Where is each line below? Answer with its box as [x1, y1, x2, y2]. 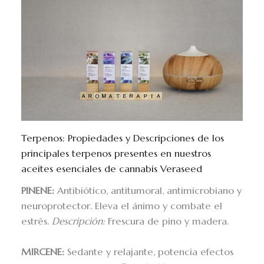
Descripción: [52, 215, 105, 228]
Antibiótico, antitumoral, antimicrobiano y [54, 184, 242, 197]
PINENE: [21, 184, 55, 197]
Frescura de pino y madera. [105, 215, 229, 228]
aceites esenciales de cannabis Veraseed [21, 162, 203, 175]
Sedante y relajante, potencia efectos [64, 246, 234, 259]
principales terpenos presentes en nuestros [21, 147, 212, 160]
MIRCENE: [21, 246, 65, 259]
